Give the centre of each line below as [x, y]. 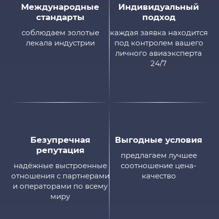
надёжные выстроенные [60, 166]
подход [159, 17]
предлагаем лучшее [159, 155]
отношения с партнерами [60, 176]
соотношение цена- [159, 166]
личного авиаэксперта [159, 53]
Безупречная [60, 140]
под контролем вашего [159, 43]
